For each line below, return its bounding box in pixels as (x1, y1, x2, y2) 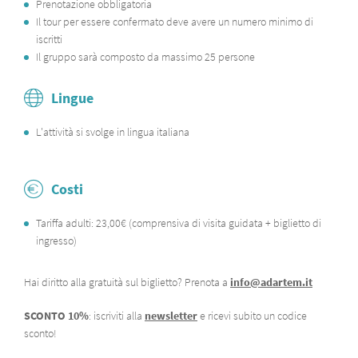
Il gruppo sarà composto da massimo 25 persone (36, 50, 255, 64)
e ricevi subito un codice (200, 308, 307, 323)
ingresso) (36, 233, 77, 248)
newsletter (145, 308, 197, 323)
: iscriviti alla (89, 308, 145, 323)
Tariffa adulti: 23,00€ (36, 216, 129, 230)
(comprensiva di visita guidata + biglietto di (129, 216, 321, 230)
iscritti (36, 32, 62, 46)
